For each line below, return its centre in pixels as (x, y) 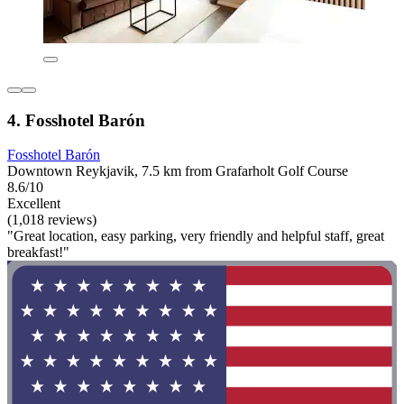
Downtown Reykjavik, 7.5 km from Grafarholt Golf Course (178, 171)
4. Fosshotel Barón (76, 120)
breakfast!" (38, 252)
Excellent (34, 204)
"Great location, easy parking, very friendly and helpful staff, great (196, 236)
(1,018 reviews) (52, 220)
